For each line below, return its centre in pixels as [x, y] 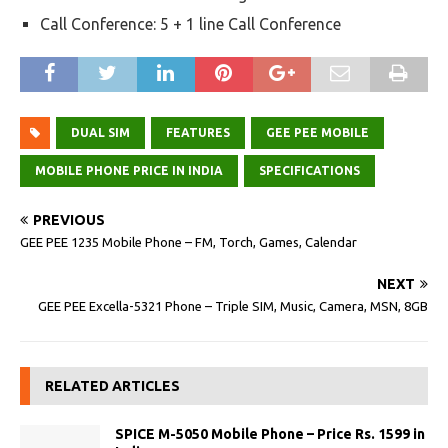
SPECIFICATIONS [309, 170]
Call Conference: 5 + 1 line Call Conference [190, 24]
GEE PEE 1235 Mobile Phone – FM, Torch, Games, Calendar [188, 242]
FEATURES [198, 132]
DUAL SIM [100, 132]
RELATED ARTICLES [112, 386]
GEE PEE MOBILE [317, 132]
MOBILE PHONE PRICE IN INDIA [129, 170]
